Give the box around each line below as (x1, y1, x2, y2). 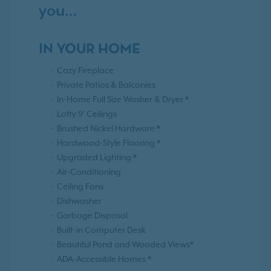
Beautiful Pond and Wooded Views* (57, 240, 194, 250)
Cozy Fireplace (57, 65, 114, 76)
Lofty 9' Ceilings (57, 109, 117, 119)
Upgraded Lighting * (57, 152, 137, 163)
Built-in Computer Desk (57, 225, 146, 235)
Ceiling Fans (57, 181, 103, 192)
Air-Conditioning (57, 167, 121, 177)
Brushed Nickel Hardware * (57, 123, 160, 134)
